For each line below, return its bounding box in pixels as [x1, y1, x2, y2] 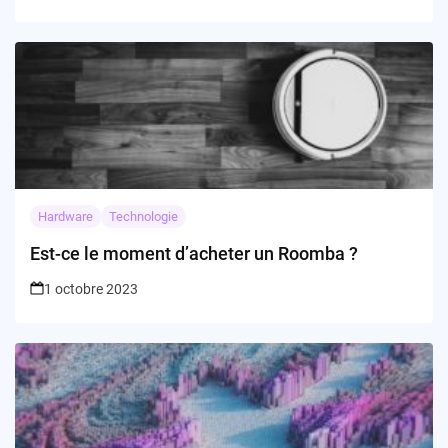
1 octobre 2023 [44, 280, 138, 297]
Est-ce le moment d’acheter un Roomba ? [30, 242, 358, 264]
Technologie [109, 208, 178, 224]
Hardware [38, 208, 93, 224]
